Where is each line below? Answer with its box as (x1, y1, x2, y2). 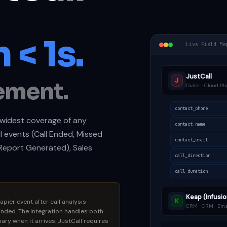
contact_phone (174, 105, 208, 112)
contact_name (174, 121, 205, 128)
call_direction (174, 153, 210, 159)
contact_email (174, 137, 208, 143)
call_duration (174, 168, 208, 175)
